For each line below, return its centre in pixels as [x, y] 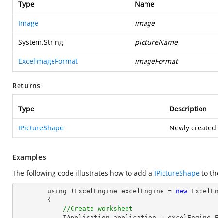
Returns [27, 85]
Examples [29, 157]
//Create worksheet [98, 209]
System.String [41, 42]
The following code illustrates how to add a [83, 173]
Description [188, 109]
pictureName [156, 42]
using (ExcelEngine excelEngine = [111, 191]
